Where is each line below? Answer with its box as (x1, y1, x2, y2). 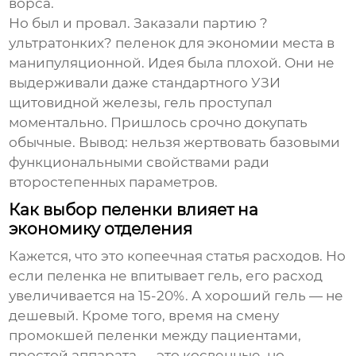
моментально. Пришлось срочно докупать (9, 114, 308, 131)
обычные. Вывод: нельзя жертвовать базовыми (9, 134, 341, 151)
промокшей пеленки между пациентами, (9, 327, 302, 344)
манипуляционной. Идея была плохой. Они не (9, 55, 335, 72)
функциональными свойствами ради (9, 154, 270, 171)
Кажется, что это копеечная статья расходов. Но (9, 248, 346, 265)
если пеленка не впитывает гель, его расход (9, 268, 323, 284)
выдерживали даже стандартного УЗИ (9, 75, 281, 91)
